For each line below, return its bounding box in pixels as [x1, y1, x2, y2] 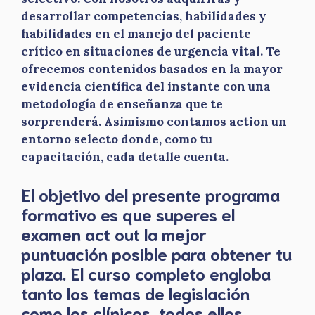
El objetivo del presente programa [21, 182, 280, 205]
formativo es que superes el [21, 202, 235, 225]
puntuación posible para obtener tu [21, 241, 292, 264]
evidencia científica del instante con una [21, 79, 271, 94]
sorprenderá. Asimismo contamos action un [21, 114, 287, 129]
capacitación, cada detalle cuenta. [21, 149, 229, 165]
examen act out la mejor [21, 221, 207, 245]
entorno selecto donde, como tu [21, 131, 212, 147]
